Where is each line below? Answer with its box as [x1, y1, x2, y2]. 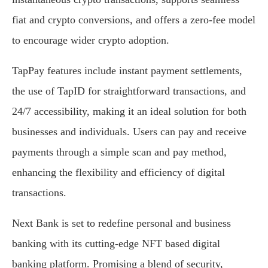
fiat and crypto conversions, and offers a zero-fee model [12, 14, 255, 26]
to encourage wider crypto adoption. [12, 34, 169, 47]
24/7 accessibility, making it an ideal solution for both [12, 105, 246, 118]
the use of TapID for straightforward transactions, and [12, 85, 246, 98]
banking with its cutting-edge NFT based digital [12, 237, 220, 250]
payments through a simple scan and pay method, [12, 146, 227, 159]
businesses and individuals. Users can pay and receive [12, 126, 246, 138]
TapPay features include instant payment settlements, [12, 65, 242, 77]
